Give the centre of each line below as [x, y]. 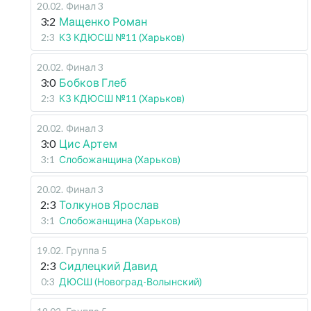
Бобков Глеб [93, 82]
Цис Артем [88, 143]
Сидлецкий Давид [108, 266]
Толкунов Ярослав [109, 204]
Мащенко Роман [103, 21]
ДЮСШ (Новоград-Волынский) [131, 281]
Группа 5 [86, 250]
